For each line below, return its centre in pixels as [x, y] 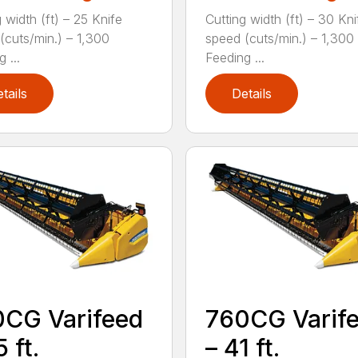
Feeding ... [235, 58]
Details [251, 94]
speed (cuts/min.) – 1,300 [279, 39]
